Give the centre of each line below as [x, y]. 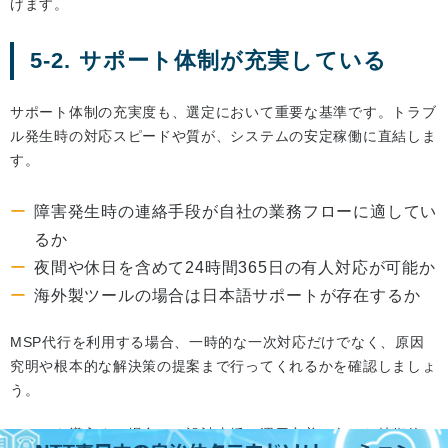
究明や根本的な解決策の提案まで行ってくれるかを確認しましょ [223, 366]
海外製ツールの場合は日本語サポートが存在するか [227, 296]
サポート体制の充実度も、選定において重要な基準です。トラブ [223, 112]
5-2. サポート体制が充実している [208, 61]
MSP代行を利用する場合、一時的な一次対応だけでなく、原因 [217, 342]
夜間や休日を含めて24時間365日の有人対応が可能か [235, 268]
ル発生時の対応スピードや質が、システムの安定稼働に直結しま [223, 136]
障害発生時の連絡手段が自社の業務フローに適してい [236, 212]
